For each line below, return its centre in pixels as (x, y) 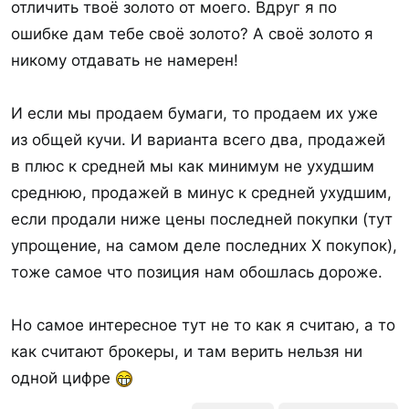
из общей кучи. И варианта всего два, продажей (198, 140)
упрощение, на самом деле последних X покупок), (204, 246)
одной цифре (63, 378)
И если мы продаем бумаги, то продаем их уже (194, 113)
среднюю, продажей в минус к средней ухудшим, (201, 193)
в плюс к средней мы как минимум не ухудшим (193, 166)
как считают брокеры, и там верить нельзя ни (187, 351)
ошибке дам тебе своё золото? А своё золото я (192, 34)
